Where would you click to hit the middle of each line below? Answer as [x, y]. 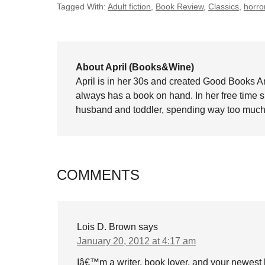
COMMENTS [98, 175]
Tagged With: [82, 7]
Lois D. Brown [106, 227]
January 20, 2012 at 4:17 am [136, 241]
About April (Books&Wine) [135, 67]
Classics [224, 7]
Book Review [180, 7]
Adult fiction [129, 7]
